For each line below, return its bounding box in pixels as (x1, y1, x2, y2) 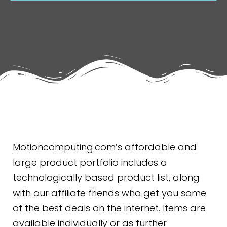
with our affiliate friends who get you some (13, 186, 206, 199)
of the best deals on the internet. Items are (13, 201, 206, 214)
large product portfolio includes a (13, 156, 167, 169)
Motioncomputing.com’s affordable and (13, 140, 197, 154)
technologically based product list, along (13, 171, 200, 184)
